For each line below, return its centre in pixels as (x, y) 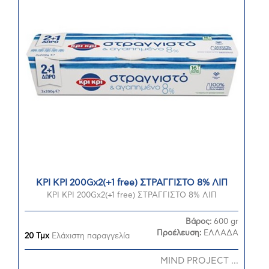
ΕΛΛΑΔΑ (221, 233)
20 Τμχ (37, 236)
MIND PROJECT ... (199, 261)
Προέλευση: (180, 233)
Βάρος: (200, 222)
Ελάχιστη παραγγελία (89, 236)
